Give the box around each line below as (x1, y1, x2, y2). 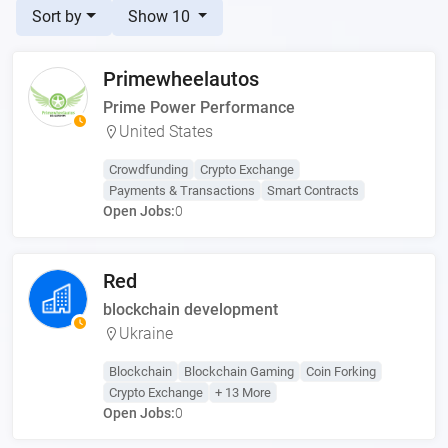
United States (119, 122, 213, 141)
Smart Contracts (267, 183, 359, 198)
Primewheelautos (103, 67, 259, 91)
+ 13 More (215, 385, 271, 400)
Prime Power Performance (103, 98, 295, 117)
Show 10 (127, 7, 194, 26)
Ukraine (119, 324, 173, 343)
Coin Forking (306, 364, 376, 379)
